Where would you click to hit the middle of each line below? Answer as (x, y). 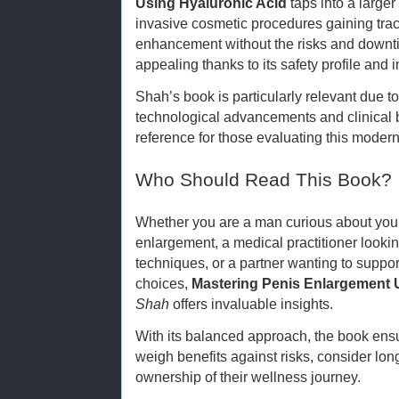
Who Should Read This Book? (264, 179)
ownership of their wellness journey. (248, 376)
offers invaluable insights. (251, 303)
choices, (163, 283)
